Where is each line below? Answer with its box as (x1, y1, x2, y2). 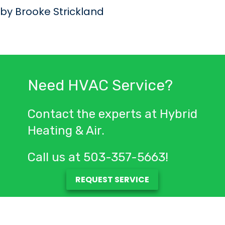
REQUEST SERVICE (75, 174, 150, 186)
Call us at (27, 150, 83, 165)
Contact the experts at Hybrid (27, 107, 197, 122)
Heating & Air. (27, 124, 104, 138)
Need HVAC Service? (27, 76, 173, 95)
